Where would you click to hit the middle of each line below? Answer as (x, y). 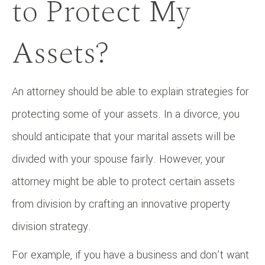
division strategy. (51, 226)
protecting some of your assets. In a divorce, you (126, 114)
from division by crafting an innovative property (121, 204)
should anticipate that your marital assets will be (124, 136)
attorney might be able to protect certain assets (123, 181)
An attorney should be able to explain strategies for (130, 91)
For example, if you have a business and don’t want (130, 255)
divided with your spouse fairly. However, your (119, 159)
